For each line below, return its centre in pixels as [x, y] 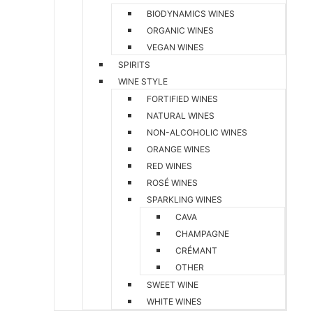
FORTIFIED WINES [182, 99]
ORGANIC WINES [180, 30]
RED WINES [169, 166]
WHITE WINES [174, 301]
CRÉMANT [196, 250]
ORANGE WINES [179, 149]
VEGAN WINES [175, 47]
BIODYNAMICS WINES [191, 14]
